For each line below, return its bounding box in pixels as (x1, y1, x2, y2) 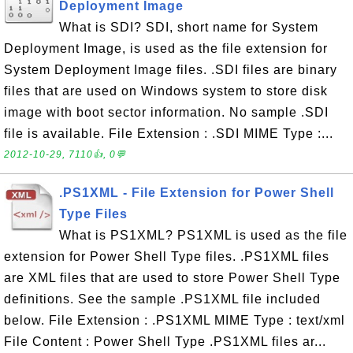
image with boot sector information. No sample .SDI (4, 106, 329, 119)
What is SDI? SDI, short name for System (59, 20, 318, 34)
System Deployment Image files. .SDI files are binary (4, 63, 337, 76)
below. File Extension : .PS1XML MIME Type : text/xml (4, 314, 345, 327)
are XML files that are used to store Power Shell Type (4, 271, 340, 284)
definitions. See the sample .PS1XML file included (4, 292, 321, 306)
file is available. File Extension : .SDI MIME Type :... (4, 127, 333, 140)
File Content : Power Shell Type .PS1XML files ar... (4, 335, 326, 348)
